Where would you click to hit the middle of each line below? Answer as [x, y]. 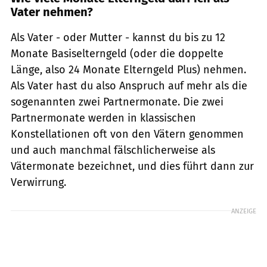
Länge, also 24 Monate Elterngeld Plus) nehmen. [128, 69]
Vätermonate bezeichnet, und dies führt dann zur [132, 166]
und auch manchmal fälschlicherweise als [113, 150]
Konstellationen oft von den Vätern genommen [127, 134]
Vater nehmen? [52, 12]
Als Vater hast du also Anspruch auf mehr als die [129, 86]
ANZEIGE [244, 211]
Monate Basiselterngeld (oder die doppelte [117, 53]
